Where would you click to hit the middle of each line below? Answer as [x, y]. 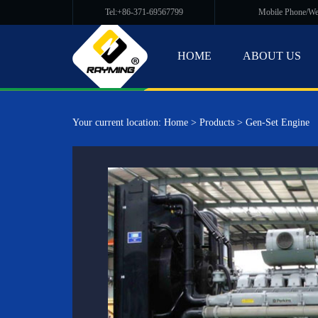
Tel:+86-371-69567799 [144, 12]
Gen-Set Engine [278, 122]
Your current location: [118, 122]
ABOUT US [272, 56]
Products [217, 122]
